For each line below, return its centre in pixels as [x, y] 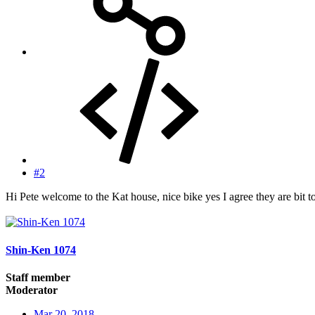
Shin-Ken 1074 [41, 250]
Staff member [38, 277]
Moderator [32, 290]
